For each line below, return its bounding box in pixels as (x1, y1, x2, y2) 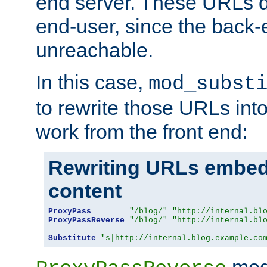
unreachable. (36, 38, 153, 61)
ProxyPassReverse (48, 215, 125, 225)
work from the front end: (36, 120, 247, 143)
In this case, (36, 70, 148, 94)
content (48, 179, 122, 202)
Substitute (48, 233, 96, 243)
